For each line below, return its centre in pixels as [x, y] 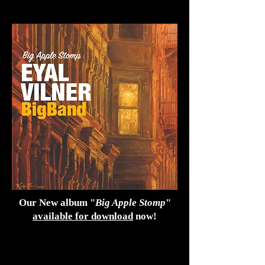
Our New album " [57, 203]
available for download [83, 216]
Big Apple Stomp [130, 203]
